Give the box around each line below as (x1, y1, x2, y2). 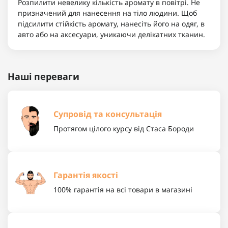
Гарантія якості (53, 169, 118, 181)
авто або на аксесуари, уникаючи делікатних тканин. (18, 30, 205, 40)
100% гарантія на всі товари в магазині (53, 185, 192, 195)
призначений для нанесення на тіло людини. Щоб (18, 8, 197, 18)
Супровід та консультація (53, 108, 162, 120)
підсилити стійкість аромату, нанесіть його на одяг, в (18, 19, 205, 29)
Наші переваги (8, 70, 79, 83)
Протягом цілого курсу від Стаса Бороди (53, 124, 194, 134)
